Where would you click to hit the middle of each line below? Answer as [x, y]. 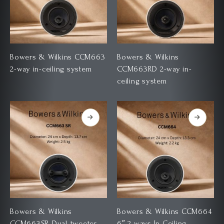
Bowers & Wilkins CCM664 [164, 211]
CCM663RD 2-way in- [154, 69]
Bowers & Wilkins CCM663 [58, 57]
